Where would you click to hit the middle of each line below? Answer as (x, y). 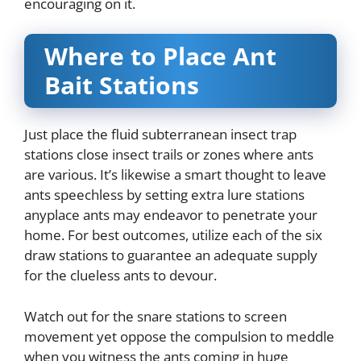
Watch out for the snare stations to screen (156, 316)
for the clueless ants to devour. (120, 276)
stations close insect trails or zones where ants (169, 155)
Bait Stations (122, 85)
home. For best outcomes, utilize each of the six (173, 235)
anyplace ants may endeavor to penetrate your (171, 215)
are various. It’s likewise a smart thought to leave (175, 175)
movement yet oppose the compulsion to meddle (179, 336)
